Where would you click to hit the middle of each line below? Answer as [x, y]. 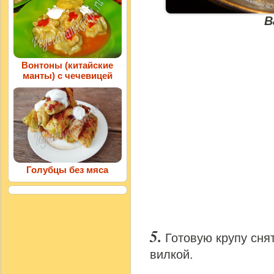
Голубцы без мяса [68, 170]
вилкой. [172, 255]
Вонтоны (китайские [68, 65]
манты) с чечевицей [68, 76]
